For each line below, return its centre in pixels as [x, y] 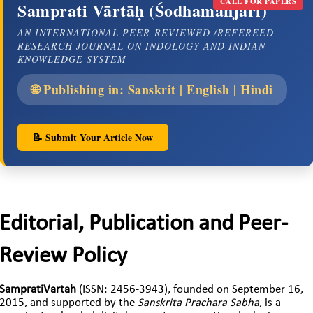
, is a [270, 304]
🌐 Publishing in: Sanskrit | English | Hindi [152, 89]
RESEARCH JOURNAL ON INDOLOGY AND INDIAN [141, 45]
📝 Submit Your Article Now [93, 137]
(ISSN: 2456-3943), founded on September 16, [190, 290]
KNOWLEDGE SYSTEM [72, 59]
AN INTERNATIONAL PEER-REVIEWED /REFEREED [146, 32]
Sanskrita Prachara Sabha [198, 304]
